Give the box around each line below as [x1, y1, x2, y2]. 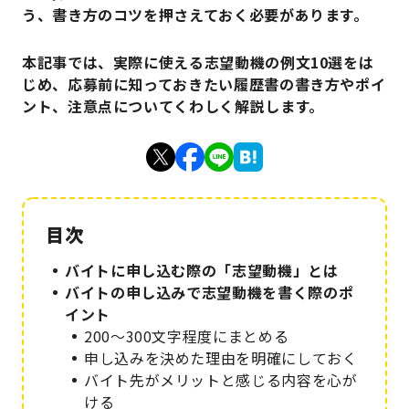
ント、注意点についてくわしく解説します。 [22, 95, 324, 118]
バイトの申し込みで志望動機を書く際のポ [65, 281, 354, 304]
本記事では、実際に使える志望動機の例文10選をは [22, 51, 374, 74]
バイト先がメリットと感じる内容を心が [84, 369, 358, 392]
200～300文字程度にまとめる [84, 325, 289, 348]
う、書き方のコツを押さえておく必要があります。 [22, 4, 369, 26]
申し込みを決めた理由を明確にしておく [84, 347, 358, 370]
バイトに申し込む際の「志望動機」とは [65, 259, 339, 282]
